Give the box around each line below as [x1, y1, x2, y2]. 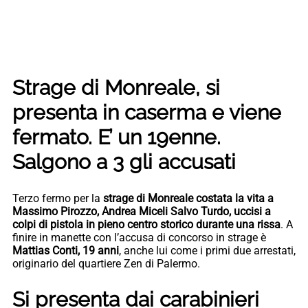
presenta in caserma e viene [12, 100, 281, 124]
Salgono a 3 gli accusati [12, 149, 236, 174]
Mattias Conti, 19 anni [12, 243, 119, 257]
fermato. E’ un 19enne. [12, 124, 221, 149]
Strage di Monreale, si [12, 75, 220, 100]
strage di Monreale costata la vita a [103, 191, 274, 205]
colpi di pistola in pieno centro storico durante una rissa [12, 217, 280, 231]
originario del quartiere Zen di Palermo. [12, 256, 200, 270]
